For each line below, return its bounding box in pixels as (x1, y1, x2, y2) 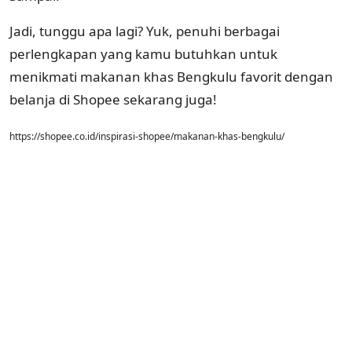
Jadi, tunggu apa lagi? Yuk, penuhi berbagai (9, 21, 280, 40)
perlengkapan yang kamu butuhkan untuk (9, 44, 277, 63)
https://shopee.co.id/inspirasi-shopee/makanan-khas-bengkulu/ (9, 129, 284, 143)
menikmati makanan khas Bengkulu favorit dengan (9, 67, 333, 86)
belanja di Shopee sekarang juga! (9, 90, 217, 108)
